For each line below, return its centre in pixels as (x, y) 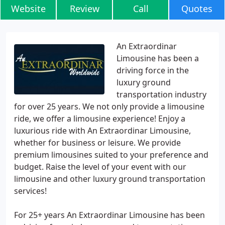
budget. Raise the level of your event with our (100, 167)
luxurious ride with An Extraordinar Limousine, (102, 131)
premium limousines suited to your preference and (111, 155)
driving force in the (153, 70)
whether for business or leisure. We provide (97, 143)
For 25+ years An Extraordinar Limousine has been (109, 215)
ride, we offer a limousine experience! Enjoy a (100, 119)
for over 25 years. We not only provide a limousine (109, 106)
